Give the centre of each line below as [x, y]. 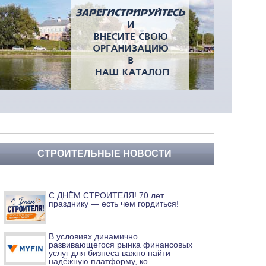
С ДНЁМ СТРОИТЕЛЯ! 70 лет [106, 196]
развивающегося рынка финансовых [121, 245]
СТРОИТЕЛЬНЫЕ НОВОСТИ [104, 154]
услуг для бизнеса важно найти [110, 253]
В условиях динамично [93, 237]
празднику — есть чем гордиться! [114, 204]
